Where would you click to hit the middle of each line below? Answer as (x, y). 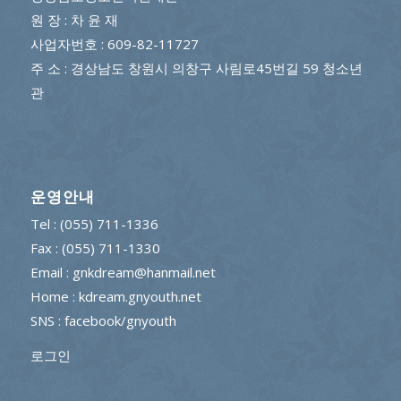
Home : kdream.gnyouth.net (115, 297)
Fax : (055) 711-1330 (95, 248)
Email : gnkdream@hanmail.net (123, 273)
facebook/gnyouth (120, 321)
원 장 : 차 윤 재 (74, 20)
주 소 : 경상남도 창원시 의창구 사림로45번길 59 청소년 (196, 68)
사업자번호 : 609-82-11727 (114, 44)
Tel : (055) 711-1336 (94, 224)
